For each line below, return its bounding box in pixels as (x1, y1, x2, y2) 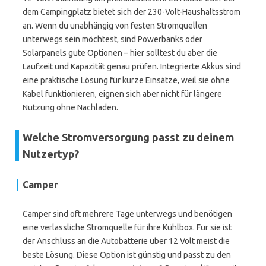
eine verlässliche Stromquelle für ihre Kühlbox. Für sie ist (23, 223, 232, 232)
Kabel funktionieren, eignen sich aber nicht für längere (23, 89, 222, 99)
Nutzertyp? (23, 148, 79, 160)
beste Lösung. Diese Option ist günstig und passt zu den (23, 250, 231, 259)
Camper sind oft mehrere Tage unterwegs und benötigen (23, 209, 232, 218)
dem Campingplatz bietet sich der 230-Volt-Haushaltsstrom (23, 7, 240, 17)
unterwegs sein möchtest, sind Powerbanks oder (23, 34, 202, 44)
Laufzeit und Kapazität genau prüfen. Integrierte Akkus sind (23, 62, 241, 71)
